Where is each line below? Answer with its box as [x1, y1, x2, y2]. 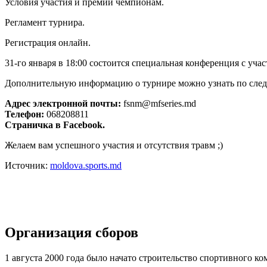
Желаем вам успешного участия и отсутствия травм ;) [5, 139, 223, 150]
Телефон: [5, 108, 44, 119]
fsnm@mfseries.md [121, 98, 196, 108]
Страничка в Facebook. [5, 119, 105, 130]
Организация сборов [5, 224, 138, 240]
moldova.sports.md [50, 160, 122, 170]
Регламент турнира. [5, 17, 85, 27]
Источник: [5, 160, 50, 170]
